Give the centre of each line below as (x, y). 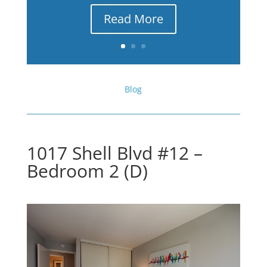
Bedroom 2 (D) (87, 171)
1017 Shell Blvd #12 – (114, 153)
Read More (133, 19)
